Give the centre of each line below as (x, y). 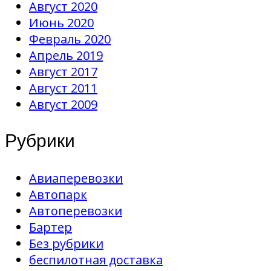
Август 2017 (63, 71)
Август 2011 (63, 88)
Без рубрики (66, 243)
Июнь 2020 (61, 22)
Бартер (51, 227)
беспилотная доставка (96, 260)
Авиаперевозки (76, 178)
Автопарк (58, 194)
